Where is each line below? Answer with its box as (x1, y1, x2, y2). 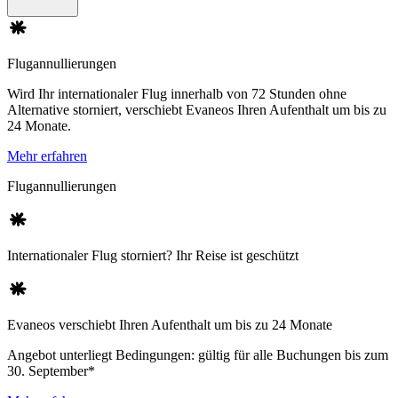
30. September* (7, 363, 95, 379)
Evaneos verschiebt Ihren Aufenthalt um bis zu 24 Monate (7, 317, 332, 333)
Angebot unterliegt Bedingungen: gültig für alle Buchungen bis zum (7, 347, 388, 363)
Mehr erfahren (7, 148, 87, 164)
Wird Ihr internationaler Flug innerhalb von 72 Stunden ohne (7, 86, 346, 102)
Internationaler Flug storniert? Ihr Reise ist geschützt (7, 248, 298, 264)
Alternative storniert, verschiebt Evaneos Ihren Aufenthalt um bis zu (7, 102, 386, 118)
